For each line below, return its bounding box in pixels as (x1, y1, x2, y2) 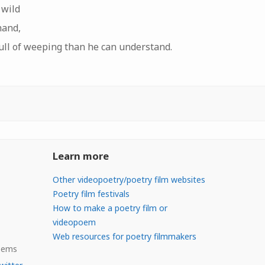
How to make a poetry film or (52, 202, 167, 214)
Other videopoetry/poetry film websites (52, 173, 205, 185)
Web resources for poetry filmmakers (52, 230, 196, 242)
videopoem (52, 216, 96, 228)
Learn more (52, 148, 109, 163)
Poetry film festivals (52, 188, 130, 199)
